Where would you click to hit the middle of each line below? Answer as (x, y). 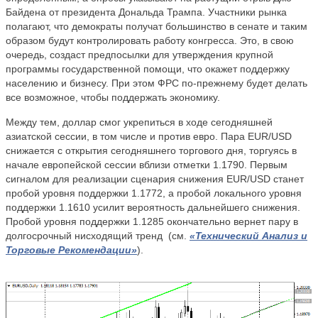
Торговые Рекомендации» (71, 250)
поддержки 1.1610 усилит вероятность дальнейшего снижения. (153, 207)
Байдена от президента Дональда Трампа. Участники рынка (146, 12)
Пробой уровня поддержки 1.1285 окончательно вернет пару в (152, 221)
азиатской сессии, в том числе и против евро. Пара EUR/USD (149, 136)
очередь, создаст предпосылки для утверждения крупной (139, 55)
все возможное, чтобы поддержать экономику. (113, 97)
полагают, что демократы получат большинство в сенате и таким (157, 26)
